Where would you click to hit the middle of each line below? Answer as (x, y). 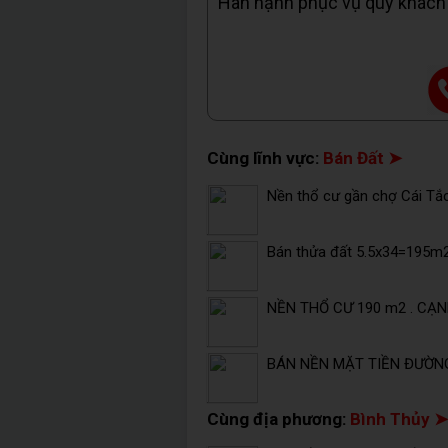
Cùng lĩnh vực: (265, 158)
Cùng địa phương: (278, 419)
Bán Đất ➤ (362, 158)
